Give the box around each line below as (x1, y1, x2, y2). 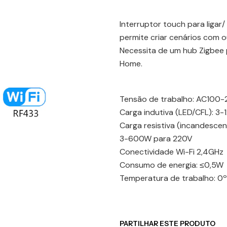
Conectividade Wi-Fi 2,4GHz (120, 146, 223, 157)
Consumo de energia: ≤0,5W (120, 160, 223, 170)
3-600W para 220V (120, 133, 193, 144)
